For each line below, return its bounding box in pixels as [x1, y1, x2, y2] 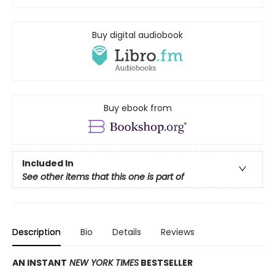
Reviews [161, 225, 195, 238]
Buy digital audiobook [92, 29, 183, 42]
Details [112, 225, 141, 238]
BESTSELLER [139, 256, 193, 269]
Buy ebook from [103, 101, 172, 114]
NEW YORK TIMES [67, 256, 139, 269]
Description [12, 225, 61, 238]
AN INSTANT [12, 256, 67, 269]
